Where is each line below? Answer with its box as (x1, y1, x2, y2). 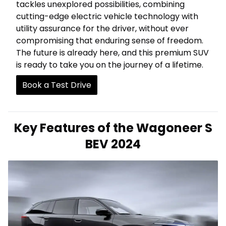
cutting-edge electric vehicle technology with (16, 11, 198, 23)
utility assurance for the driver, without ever (16, 23, 189, 35)
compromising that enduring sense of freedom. (16, 35, 203, 47)
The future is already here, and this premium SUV (16, 47, 209, 59)
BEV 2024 (85, 136, 141, 153)
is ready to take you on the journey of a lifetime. (16, 59, 203, 71)
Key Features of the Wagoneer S (14, 120, 212, 137)
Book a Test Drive (22, 79, 91, 91)
